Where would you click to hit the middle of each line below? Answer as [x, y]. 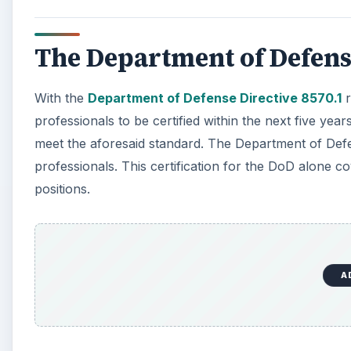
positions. [62, 188]
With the [61, 98]
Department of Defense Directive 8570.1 [215, 98]
